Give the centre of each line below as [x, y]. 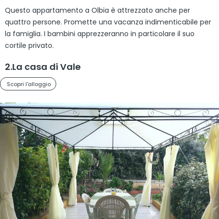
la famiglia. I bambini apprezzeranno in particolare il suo [100, 34]
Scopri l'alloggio [29, 84]
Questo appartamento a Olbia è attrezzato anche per [98, 11]
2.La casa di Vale [43, 67]
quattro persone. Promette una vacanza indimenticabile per [108, 22]
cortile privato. [29, 46]
